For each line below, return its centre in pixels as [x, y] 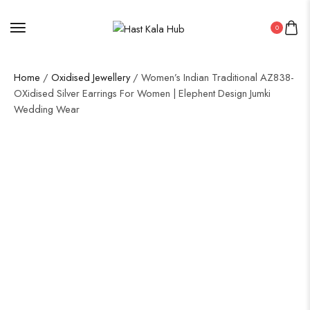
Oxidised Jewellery [91, 77]
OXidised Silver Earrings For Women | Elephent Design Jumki [142, 93]
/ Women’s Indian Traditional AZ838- [212, 77]
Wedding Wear [47, 109]
